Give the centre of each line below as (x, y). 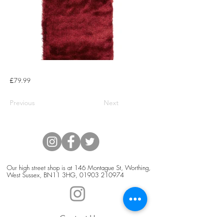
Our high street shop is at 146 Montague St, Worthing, (79, 167)
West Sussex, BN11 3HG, (43, 175)
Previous (22, 102)
